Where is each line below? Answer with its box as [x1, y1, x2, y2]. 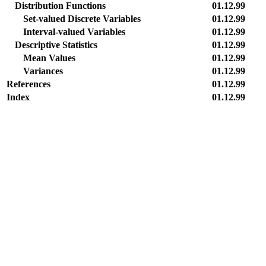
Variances [23, 66, 63, 76]
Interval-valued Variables [23, 27, 125, 37]
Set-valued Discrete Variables [23, 14, 141, 24]
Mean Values [23, 53, 75, 63]
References [7, 79, 50, 89]
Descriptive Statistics [15, 40, 97, 50]
